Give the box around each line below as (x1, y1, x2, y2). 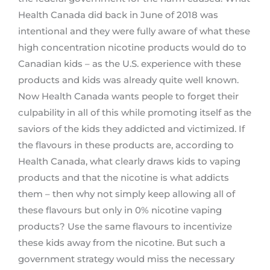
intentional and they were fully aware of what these (18, 26, 250, 37)
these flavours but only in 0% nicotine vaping (18, 205, 222, 216)
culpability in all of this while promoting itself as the (18, 107, 251, 119)
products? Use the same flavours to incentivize (18, 221, 232, 233)
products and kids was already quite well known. (18, 75, 239, 86)
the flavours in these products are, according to (18, 140, 234, 151)
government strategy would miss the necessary (18, 254, 234, 265)
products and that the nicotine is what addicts (18, 172, 229, 184)
